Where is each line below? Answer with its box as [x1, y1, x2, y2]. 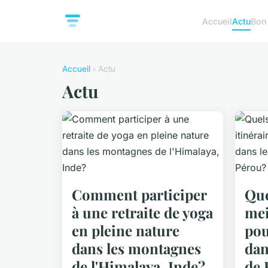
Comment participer [72, 185, 206, 204]
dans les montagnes [72, 239, 201, 258]
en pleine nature [72, 221, 179, 240]
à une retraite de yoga [72, 203, 213, 222]
